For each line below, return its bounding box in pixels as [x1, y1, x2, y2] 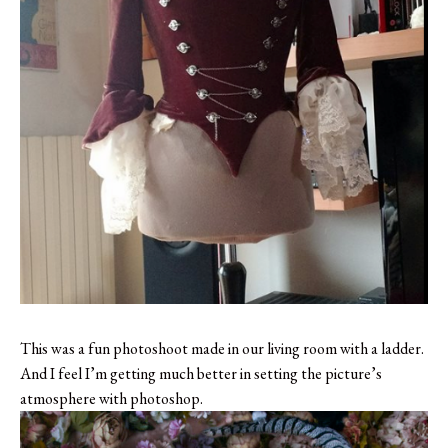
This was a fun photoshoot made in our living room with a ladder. [20, 337, 424, 359]
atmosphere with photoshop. [20, 387, 203, 409]
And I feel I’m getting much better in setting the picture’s [20, 362, 382, 384]
